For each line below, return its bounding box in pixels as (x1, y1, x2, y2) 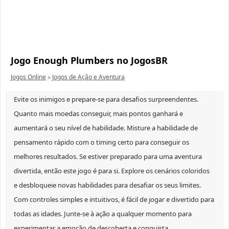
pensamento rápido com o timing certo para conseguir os (14, 138, 189, 147)
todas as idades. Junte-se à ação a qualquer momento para (14, 209, 192, 219)
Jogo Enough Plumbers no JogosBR (11, 54, 168, 67)
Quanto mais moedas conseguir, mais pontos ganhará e (14, 109, 183, 119)
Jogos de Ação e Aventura (52, 73, 125, 82)
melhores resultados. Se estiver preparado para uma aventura (14, 152, 202, 162)
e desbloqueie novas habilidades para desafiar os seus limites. (14, 180, 201, 190)
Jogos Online (11, 73, 46, 82)
